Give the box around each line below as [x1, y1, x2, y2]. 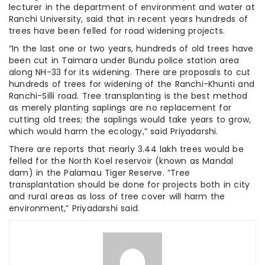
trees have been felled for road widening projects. [9, 25, 225, 37]
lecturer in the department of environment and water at [9, 1, 255, 14]
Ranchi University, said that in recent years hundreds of [9, 13, 248, 25]
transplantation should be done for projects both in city [9, 179, 250, 191]
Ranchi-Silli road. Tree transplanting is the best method [9, 90, 248, 102]
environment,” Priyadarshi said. [9, 202, 140, 215]
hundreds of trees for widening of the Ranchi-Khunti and [9, 78, 255, 91]
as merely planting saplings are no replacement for [9, 102, 232, 114]
